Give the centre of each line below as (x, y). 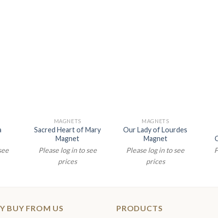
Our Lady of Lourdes (155, 129)
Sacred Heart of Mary (68, 129)
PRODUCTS (140, 208)
